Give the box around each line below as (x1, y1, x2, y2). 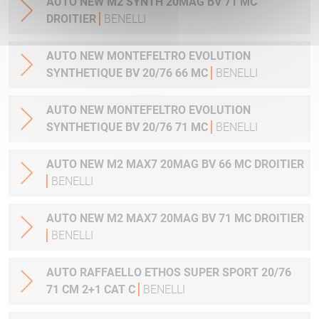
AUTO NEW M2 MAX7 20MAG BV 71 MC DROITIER (46, 211, 304, 226)
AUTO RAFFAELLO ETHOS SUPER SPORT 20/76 (46, 266, 291, 280)
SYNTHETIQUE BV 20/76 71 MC (46, 120, 211, 135)
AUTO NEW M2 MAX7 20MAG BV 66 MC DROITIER (46, 157, 304, 172)
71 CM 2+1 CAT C (46, 283, 138, 297)
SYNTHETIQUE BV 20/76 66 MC (46, 66, 211, 80)
